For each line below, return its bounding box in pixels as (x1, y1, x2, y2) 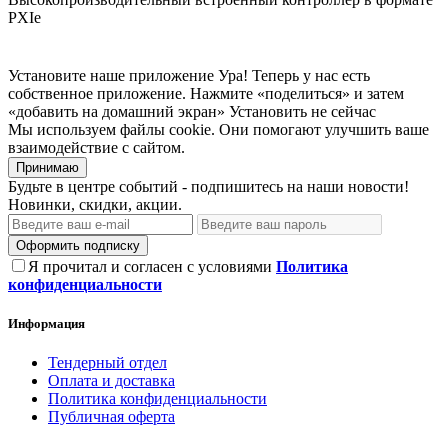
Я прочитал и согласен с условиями (28, 257, 276, 275)
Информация (8, 316, 85, 332)
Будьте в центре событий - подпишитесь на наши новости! (8, 177, 409, 195)
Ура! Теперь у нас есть (218, 66, 370, 84)
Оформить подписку (16, 237, 140, 253)
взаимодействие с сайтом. (8, 138, 185, 156)
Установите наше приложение (8, 66, 214, 84)
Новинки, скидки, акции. (8, 195, 182, 213)
